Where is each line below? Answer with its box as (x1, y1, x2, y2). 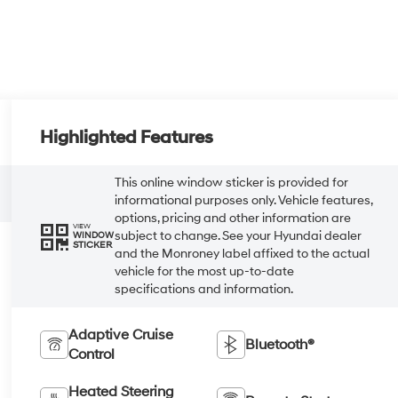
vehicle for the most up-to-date (115, 263, 295, 279)
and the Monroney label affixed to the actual (115, 245, 370, 261)
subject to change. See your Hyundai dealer (115, 227, 362, 243)
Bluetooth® (244, 335, 314, 354)
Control (68, 345, 115, 363)
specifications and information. (115, 281, 294, 297)
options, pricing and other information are (115, 210, 352, 226)
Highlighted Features (40, 127, 214, 148)
